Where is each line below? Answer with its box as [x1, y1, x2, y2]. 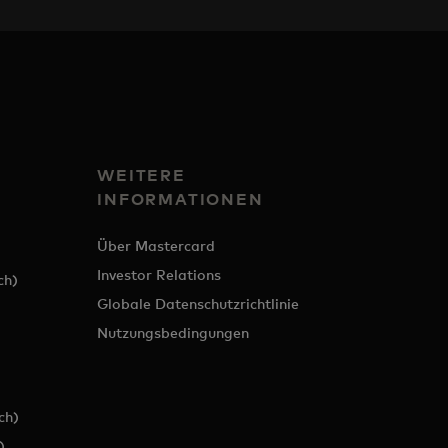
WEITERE [97, 165, 186, 186]
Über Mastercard [97, 237, 216, 255]
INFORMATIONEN [97, 189, 264, 210]
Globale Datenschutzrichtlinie [97, 295, 300, 313]
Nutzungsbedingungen [97, 324, 250, 342]
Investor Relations [97, 266, 222, 284]
